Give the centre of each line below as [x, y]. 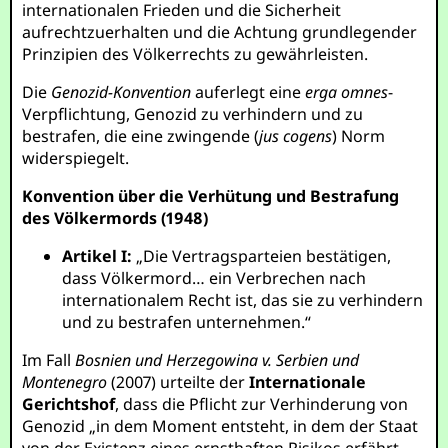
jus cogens [296, 136]
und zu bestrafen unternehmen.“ [187, 322]
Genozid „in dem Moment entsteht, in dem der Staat [220, 426]
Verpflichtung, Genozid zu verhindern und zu [193, 114]
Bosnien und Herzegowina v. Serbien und [217, 360]
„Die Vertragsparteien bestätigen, [262, 256]
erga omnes [347, 92]
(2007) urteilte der [178, 382]
